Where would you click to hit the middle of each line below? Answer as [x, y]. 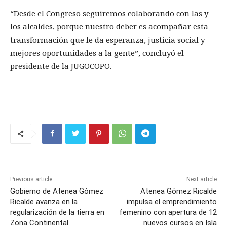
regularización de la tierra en [57, 212]
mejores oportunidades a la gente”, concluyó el [97, 52]
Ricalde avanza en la [44, 201]
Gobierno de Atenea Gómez [57, 191]
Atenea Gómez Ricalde [178, 191]
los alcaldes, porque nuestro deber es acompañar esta [109, 26]
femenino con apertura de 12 [168, 212]
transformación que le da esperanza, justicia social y [107, 39]
